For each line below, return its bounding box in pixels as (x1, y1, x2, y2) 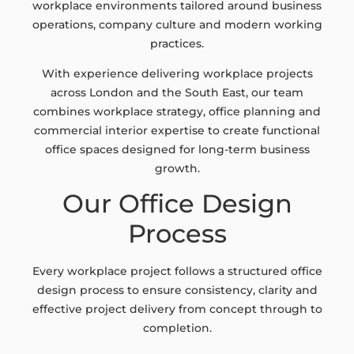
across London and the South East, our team (51, 85, 303, 100)
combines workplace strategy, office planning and (33, 104, 321, 119)
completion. (142, 321, 212, 336)
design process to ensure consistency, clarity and (36, 283, 318, 298)
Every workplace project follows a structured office (32, 264, 322, 279)
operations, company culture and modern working (32, 17, 322, 32)
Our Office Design (62, 188, 292, 220)
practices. (150, 36, 204, 51)
